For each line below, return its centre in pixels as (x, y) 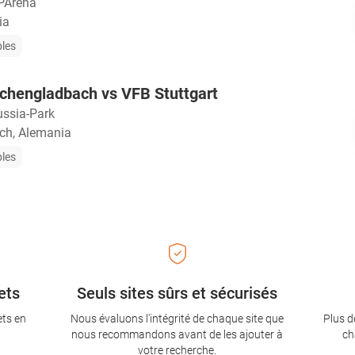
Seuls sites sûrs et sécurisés (177, 294)
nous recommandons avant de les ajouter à (177, 335)
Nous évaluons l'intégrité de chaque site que (177, 319)
